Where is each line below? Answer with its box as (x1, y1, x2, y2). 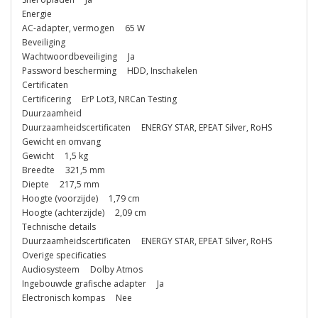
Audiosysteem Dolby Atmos (22, 263, 143, 275)
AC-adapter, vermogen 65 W (22, 21, 145, 34)
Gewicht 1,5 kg (22, 149, 88, 162)
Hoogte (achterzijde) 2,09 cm (22, 206, 146, 219)
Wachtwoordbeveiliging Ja (22, 50, 135, 62)
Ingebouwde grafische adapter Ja (22, 277, 164, 290)
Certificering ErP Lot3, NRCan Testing (22, 92, 177, 105)
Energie (22, 7, 52, 20)
